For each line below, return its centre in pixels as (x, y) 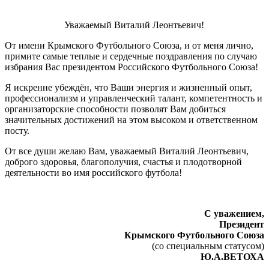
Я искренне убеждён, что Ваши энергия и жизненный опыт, (128, 87)
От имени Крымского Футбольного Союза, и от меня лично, (129, 45)
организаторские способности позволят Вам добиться (115, 109)
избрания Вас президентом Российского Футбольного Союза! (131, 67)
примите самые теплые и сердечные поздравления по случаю (131, 56)
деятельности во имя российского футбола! (93, 172)
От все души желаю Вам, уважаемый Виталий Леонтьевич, (127, 151)
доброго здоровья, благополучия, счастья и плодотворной (123, 162)
